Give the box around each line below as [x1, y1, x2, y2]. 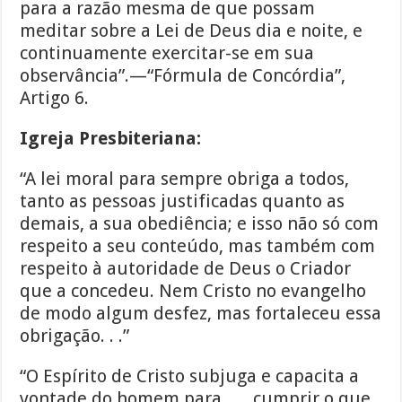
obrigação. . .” [20, 325, 130, 347]
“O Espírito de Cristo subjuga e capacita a [20, 365, 360, 388]
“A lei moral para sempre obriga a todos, [20, 168, 350, 190]
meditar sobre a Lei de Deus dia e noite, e [20, 20, 363, 42]
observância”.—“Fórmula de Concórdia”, [20, 65, 346, 87]
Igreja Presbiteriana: [20, 127, 206, 150]
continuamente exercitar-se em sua [20, 42, 315, 65]
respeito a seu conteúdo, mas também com [20, 235, 376, 258]
